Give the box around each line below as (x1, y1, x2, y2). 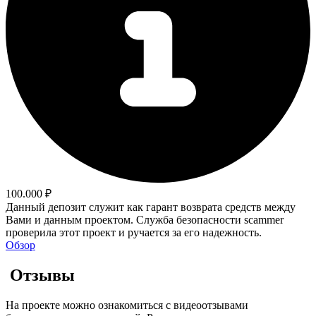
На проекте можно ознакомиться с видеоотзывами (6, 299, 248, 312)
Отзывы (6, 266, 75, 285)
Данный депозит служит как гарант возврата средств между (6, 201, 296, 214)
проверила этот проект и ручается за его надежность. (6, 226, 262, 239)
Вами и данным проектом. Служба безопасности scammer (6, 214, 284, 226)
